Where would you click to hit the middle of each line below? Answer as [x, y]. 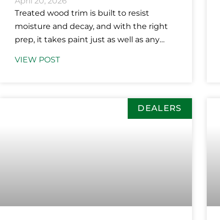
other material [43, 53]
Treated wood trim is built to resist [82, 13]
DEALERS [160, 108]
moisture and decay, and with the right [91, 27]
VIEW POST [37, 60]
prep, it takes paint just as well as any [87, 40]
